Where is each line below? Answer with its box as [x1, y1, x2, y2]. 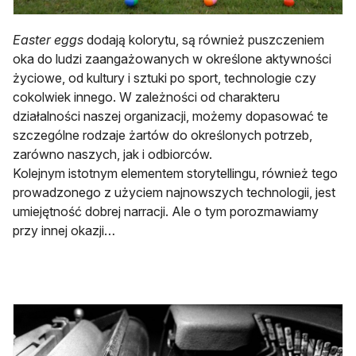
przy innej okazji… [13, 222, 115, 239]
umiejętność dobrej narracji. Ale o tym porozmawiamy [13, 203, 319, 220]
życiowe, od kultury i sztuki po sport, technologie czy [13, 70, 316, 87]
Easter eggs [13, 32, 83, 48]
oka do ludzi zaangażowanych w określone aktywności [13, 51, 331, 68]
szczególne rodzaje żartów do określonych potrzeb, [13, 127, 312, 144]
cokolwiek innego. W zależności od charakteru [13, 89, 280, 106]
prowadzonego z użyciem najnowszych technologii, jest [13, 184, 335, 201]
